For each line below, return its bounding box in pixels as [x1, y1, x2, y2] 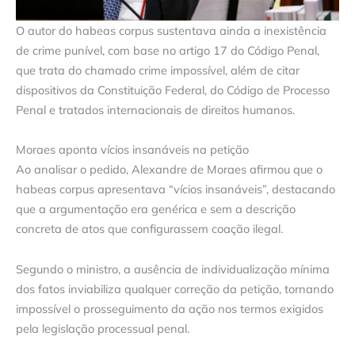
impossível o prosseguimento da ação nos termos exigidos [16, 300, 323, 316]
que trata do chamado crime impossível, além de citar [16, 62, 300, 78]
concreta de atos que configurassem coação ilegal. [16, 221, 283, 237]
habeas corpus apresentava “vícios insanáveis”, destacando [16, 181, 335, 197]
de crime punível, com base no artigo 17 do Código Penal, [16, 42, 319, 58]
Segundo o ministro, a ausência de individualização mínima [16, 261, 330, 277]
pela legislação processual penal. [16, 320, 189, 336]
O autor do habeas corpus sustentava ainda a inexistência [16, 22, 326, 38]
